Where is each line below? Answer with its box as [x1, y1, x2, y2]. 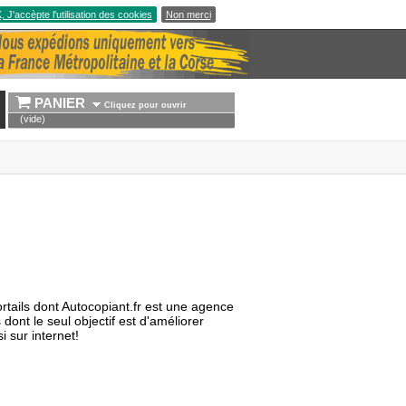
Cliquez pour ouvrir [101, 100, 187, 110]
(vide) [20, 112, 46, 124]
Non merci [165, 9, 211, 20]
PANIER [30, 94, 92, 111]
